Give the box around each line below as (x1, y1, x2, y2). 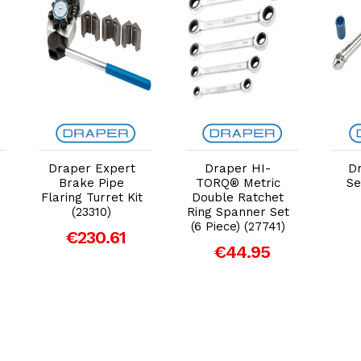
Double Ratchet (192, 189, 284, 205)
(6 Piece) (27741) (190, 218, 285, 234)
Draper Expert (48, 160, 135, 176)
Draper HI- (205, 160, 272, 176)
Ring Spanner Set (186, 204, 289, 219)
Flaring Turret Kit (40, 189, 143, 205)
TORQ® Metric (195, 175, 280, 190)
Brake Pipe (59, 175, 125, 190)
